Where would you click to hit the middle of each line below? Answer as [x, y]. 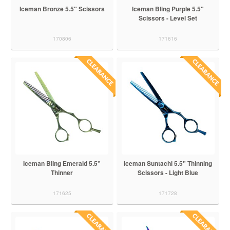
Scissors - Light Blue [168, 173]
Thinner [62, 173]
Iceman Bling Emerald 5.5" [62, 164]
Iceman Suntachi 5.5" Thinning [168, 164]
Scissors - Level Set [168, 18]
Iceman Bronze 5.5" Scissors [62, 8]
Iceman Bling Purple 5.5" [168, 8]
